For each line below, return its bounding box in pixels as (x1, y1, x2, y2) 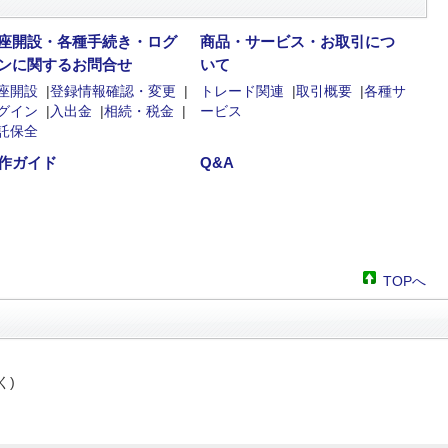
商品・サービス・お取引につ (199, 33, 395, 50)
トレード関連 (199, 83, 284, 99)
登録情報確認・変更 (49, 83, 176, 99)
